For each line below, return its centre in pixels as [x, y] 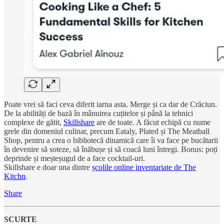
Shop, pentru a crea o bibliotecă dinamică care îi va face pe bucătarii [111, 140]
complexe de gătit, [34, 122]
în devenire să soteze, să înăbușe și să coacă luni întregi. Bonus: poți [111, 149]
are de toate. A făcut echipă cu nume [152, 122]
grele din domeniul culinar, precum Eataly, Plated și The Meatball [107, 131]
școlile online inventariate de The [144, 167]
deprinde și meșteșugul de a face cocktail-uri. [74, 158]
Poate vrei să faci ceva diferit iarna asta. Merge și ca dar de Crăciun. [110, 104]
